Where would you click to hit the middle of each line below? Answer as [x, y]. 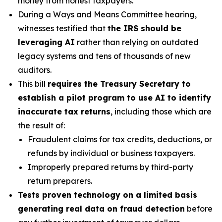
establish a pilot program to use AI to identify [114, 98]
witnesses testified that [63, 28]
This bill [33, 84]
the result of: [41, 125]
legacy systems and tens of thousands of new [104, 56]
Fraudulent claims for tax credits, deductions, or [120, 139]
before [199, 209]
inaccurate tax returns [64, 111]
